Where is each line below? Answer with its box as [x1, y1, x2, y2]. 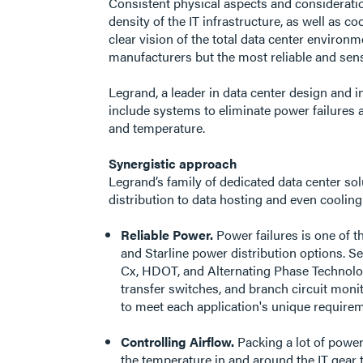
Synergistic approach [109, 154, 238, 173]
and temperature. [109, 118, 209, 137]
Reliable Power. [121, 225, 214, 244]
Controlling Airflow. [121, 332, 235, 351]
